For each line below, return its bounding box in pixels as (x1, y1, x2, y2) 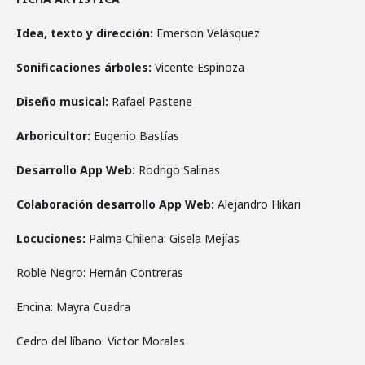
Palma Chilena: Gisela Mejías (89, 231, 240, 246)
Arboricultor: (16, 128, 94, 143)
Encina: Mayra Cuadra (16, 299, 130, 314)
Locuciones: (16, 231, 89, 246)
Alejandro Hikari (218, 196, 301, 212)
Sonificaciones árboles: (16, 59, 155, 75)
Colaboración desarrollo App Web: (16, 196, 218, 212)
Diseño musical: (16, 94, 112, 109)
